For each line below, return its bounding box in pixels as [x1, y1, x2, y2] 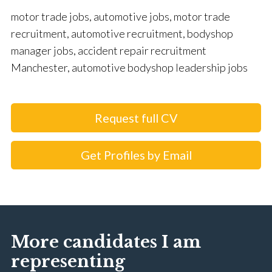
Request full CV [95, 110, 177, 125]
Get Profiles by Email [80, 147, 192, 162]
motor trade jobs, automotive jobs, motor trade [11, 10, 230, 24]
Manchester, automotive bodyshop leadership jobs [11, 61, 248, 75]
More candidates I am [11, 231, 201, 252]
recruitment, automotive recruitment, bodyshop [11, 27, 233, 41]
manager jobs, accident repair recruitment [11, 44, 206, 58]
